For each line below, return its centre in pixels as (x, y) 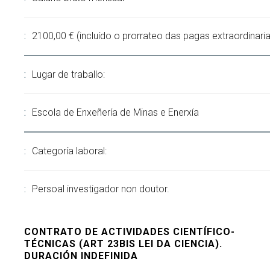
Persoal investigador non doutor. (101, 189)
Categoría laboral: (69, 151)
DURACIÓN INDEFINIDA (81, 256)
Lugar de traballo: (68, 74)
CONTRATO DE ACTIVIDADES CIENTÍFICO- (130, 232)
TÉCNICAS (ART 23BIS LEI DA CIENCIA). (123, 244)
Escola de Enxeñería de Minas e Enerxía (115, 112)
